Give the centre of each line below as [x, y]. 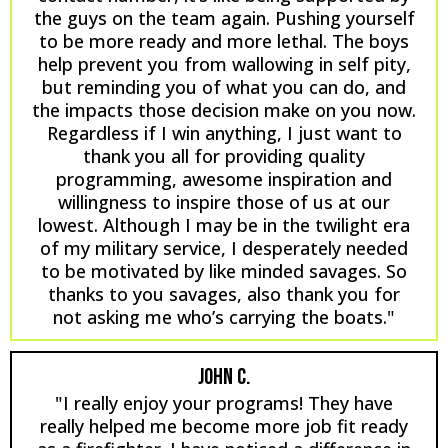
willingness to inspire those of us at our [224, 201]
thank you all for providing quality [224, 155]
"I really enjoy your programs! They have [224, 402]
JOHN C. [224, 376]
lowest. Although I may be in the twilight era [224, 224]
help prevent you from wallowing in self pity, [224, 63]
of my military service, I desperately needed [224, 247]
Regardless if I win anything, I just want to [224, 132]
